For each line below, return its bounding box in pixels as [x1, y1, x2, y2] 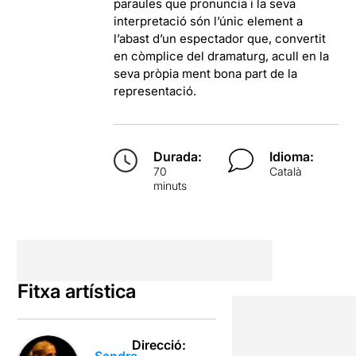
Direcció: [132, 336, 187, 353]
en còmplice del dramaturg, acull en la [114, 48, 330, 64]
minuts [153, 178, 188, 192]
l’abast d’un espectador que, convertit [114, 30, 327, 46]
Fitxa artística [17, 279, 137, 303]
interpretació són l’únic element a [114, 13, 304, 29]
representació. [114, 83, 197, 99]
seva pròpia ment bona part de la [114, 65, 298, 81]
